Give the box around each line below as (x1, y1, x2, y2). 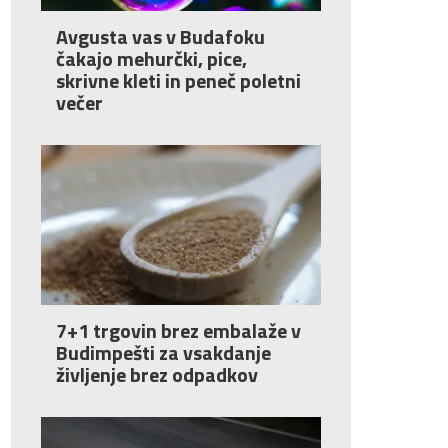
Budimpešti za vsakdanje (56, 337, 271, 368)
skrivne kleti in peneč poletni (56, 65, 301, 96)
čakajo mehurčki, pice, (56, 43, 247, 74)
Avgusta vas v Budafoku (56, 21, 265, 52)
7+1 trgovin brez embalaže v (56, 315, 301, 346)
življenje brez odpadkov (56, 359, 258, 390)
